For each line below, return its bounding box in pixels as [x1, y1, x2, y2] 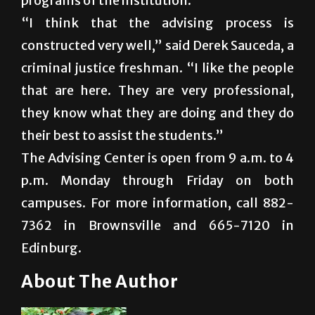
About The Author [21, 270, 178, 292]
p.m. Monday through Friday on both [21, 172, 294, 188]
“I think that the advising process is [21, 14, 294, 31]
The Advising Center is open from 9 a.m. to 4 [21, 149, 294, 166]
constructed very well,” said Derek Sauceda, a [21, 37, 294, 53]
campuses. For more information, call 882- [21, 194, 294, 211]
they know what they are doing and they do [21, 104, 294, 121]
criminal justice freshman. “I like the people [21, 59, 294, 76]
